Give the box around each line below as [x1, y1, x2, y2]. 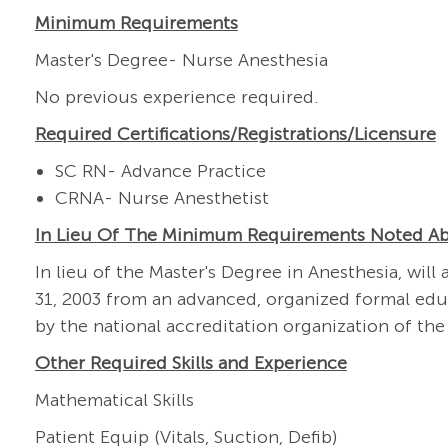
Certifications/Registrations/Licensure [116, 123, 436, 146]
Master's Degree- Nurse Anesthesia [34, 49, 328, 72]
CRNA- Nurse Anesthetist [54, 187, 269, 210]
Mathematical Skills [34, 389, 194, 412]
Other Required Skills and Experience [34, 352, 347, 375]
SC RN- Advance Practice [54, 160, 266, 183]
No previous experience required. [34, 86, 319, 109]
